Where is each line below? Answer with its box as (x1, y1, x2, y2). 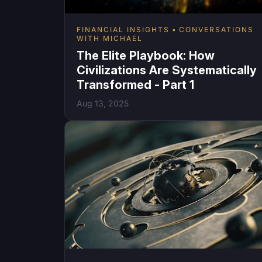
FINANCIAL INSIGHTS (77, 25, 170, 34)
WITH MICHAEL (77, 33, 143, 43)
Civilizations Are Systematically (77, 63, 257, 77)
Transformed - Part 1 (77, 77, 194, 92)
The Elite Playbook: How (77, 48, 215, 63)
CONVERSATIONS (179, 25, 254, 34)
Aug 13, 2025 (77, 98, 129, 108)
